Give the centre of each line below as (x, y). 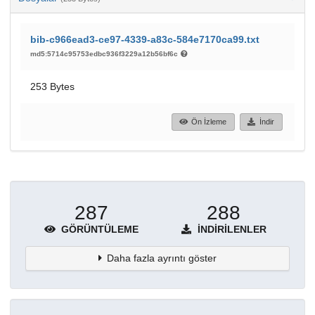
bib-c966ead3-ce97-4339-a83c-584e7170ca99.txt (145, 39)
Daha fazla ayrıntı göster (162, 258)
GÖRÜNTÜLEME (98, 230)
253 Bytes (52, 86)
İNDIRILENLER (231, 230)
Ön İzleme (209, 122)
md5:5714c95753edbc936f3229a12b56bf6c (105, 53)
